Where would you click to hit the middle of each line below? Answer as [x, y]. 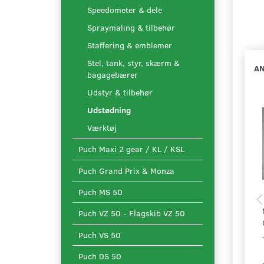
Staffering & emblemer [130, 45]
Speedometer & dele [125, 10]
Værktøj [102, 128]
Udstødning [109, 110]
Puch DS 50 [100, 256]
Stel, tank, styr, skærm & [133, 63]
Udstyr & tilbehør [120, 93]
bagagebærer [113, 75]
